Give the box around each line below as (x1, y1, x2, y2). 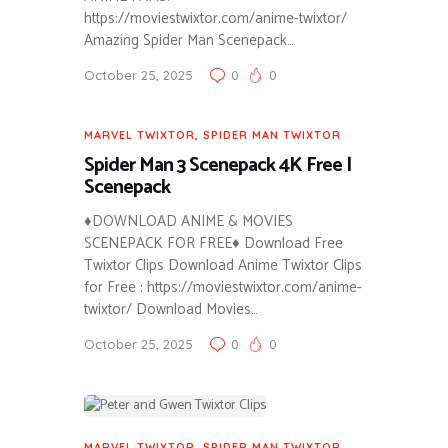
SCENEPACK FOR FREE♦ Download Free (84, 230, 343, 256)
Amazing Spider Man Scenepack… (84, 27, 294, 53)
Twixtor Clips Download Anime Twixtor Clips (84, 252, 362, 278)
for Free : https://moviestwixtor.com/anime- (84, 274, 362, 300)
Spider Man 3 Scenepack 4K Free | (84, 149, 351, 183)
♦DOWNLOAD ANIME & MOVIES (84, 208, 293, 234)
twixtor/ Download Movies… (84, 296, 258, 322)
